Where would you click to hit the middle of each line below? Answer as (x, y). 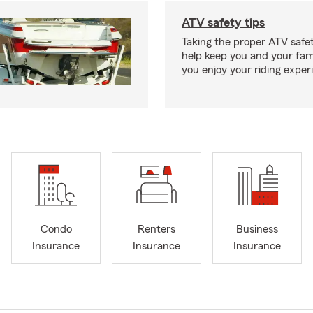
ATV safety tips (223, 22)
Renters (156, 230)
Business (257, 230)
